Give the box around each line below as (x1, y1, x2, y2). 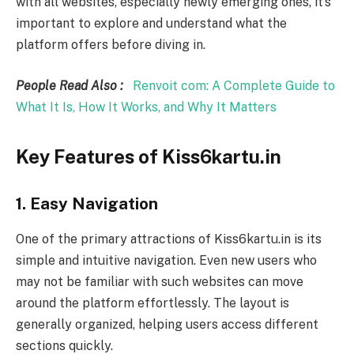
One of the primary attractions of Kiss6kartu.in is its (16, 231, 322, 247)
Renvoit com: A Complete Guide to (133, 77, 335, 93)
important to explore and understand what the (16, 16, 287, 32)
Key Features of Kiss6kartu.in (16, 145, 281, 168)
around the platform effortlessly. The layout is (16, 295, 289, 311)
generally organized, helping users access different (16, 316, 318, 332)
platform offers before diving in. (16, 37, 205, 53)
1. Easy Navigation (16, 194, 158, 214)
